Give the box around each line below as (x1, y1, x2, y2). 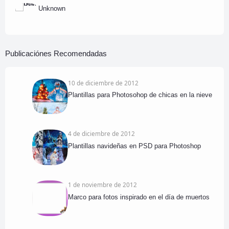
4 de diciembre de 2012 (67, 129, 135, 138)
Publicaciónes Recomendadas (5, 49, 107, 58)
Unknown (38, 5, 65, 13)
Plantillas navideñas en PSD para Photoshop (67, 142, 201, 150)
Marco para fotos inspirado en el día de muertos (67, 193, 210, 201)
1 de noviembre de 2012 (67, 180, 137, 189)
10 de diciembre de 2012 (67, 78, 139, 87)
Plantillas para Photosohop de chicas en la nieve (67, 91, 212, 99)
